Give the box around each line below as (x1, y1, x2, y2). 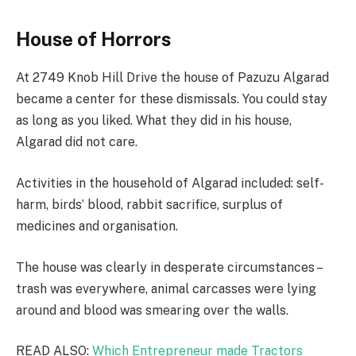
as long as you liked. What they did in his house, (16, 113, 292, 129)
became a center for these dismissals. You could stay (16, 91, 327, 107)
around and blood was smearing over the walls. (16, 302, 288, 318)
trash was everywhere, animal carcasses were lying (16, 281, 316, 296)
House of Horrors (16, 27, 171, 50)
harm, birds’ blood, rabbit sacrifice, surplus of (16, 196, 283, 212)
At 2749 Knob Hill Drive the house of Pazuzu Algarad (16, 70, 329, 86)
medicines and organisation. (16, 218, 178, 234)
